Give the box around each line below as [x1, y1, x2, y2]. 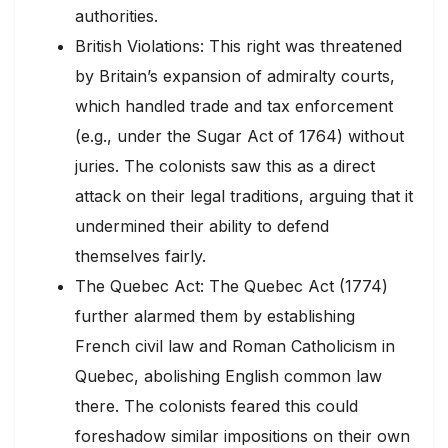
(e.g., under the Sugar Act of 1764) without [75, 126, 404, 147]
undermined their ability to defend [75, 216, 329, 237]
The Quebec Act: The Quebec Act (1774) [75, 276, 388, 297]
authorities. [75, 6, 158, 27]
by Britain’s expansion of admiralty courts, [75, 66, 395, 87]
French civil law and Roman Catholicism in [75, 336, 395, 357]
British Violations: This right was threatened [75, 36, 402, 57]
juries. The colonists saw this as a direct [75, 156, 375, 177]
